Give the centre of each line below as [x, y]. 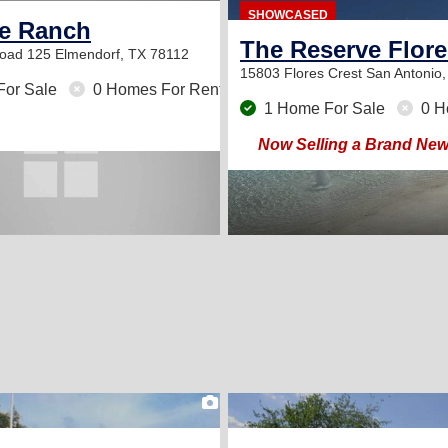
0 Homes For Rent [156, 89]
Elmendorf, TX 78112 [122, 54]
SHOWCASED [287, 15]
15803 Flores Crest [303, 73]
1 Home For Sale [324, 108]
